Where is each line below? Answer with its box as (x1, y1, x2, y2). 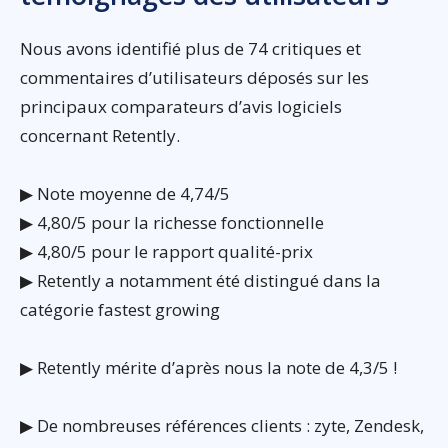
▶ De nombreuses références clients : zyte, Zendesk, (20, 413, 424, 437)
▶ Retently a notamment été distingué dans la (20, 268, 381, 292)
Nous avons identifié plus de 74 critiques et (20, 36, 361, 60)
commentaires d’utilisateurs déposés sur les (20, 65, 369, 89)
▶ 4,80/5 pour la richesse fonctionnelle (20, 210, 324, 234)
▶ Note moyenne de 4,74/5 (20, 181, 230, 205)
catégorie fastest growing (20, 297, 220, 321)
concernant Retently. (20, 123, 180, 147)
